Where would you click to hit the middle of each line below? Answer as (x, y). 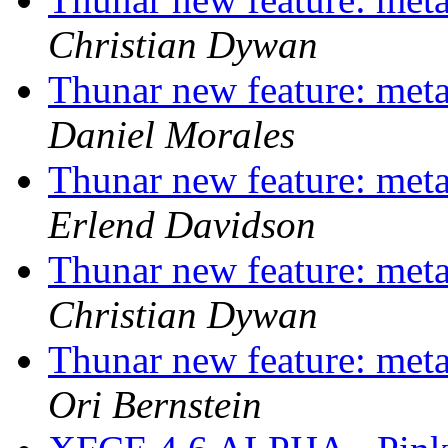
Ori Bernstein (155, 405)
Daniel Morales (171, 135)
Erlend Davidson (182, 225)
